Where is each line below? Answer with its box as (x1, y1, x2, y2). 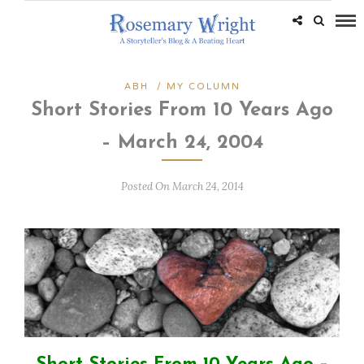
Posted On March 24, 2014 (120, 180, 244, 193)
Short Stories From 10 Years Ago (31, 101, 333, 120)
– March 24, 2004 (101, 133, 263, 153)
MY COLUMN (166, 81, 240, 92)
